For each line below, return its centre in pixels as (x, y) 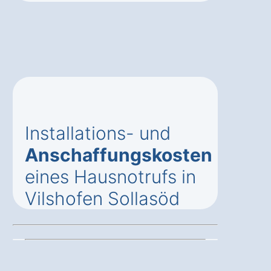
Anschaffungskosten (119, 155)
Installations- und (98, 133)
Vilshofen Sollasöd (102, 198)
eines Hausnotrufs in (110, 176)
